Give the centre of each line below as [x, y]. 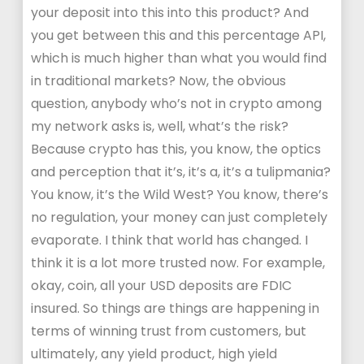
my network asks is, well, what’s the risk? [160, 126]
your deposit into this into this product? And [170, 13]
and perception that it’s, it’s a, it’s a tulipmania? [181, 172]
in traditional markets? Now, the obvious [159, 81]
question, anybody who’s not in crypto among [177, 104]
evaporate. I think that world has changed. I [170, 240]
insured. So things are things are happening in [175, 308]
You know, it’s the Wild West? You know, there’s [180, 195]
